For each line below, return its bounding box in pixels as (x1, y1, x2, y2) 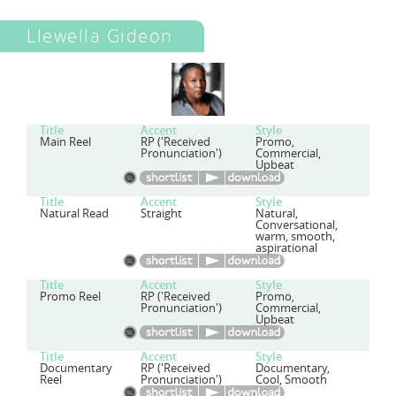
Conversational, (255, 217, 338, 232)
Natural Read (40, 206, 109, 221)
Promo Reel (40, 289, 101, 304)
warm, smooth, (255, 229, 335, 244)
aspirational (255, 240, 317, 255)
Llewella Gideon (27, 24, 173, 48)
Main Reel (40, 134, 91, 149)
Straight (141, 206, 183, 221)
